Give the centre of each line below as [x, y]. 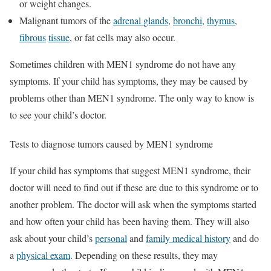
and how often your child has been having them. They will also [129, 221]
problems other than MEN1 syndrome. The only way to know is [132, 97]
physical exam [43, 255]
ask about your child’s [52, 238]
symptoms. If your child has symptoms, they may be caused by [129, 80]
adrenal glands [141, 20]
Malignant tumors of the [66, 20]
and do [245, 238]
